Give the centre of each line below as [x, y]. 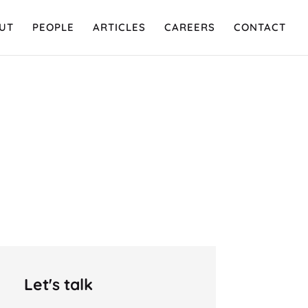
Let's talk [58, 284]
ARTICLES [119, 27]
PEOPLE [53, 27]
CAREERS [190, 27]
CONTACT [260, 27]
